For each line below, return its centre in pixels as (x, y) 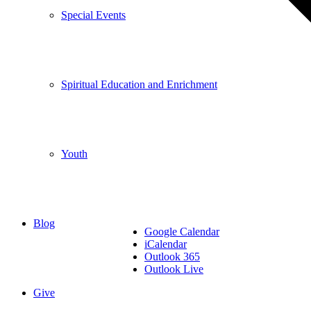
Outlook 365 (172, 257)
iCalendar (166, 244)
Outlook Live (174, 269)
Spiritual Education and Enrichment (139, 84)
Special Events (93, 15)
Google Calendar (182, 232)
